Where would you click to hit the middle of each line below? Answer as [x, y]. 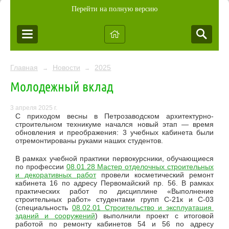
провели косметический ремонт [155, 175]
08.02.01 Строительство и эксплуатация [143, 208]
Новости [66, 67]
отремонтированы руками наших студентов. [89, 141]
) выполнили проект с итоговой [154, 216]
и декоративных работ [56, 175]
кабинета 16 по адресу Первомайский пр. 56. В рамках [114, 183]
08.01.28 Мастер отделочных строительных [140, 167]
